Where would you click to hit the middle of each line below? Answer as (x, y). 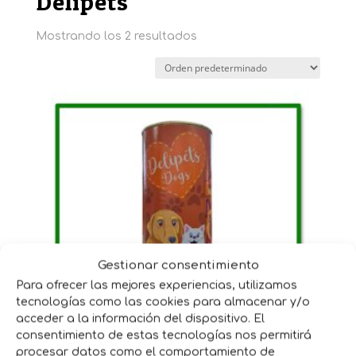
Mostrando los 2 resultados (116, 36)
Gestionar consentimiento (178, 265)
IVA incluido (195, 336)
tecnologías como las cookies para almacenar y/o (163, 302)
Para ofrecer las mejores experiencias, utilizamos (157, 285)
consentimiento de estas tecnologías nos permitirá (164, 335)
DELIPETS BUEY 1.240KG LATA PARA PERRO (178, 313)
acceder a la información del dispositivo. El (140, 319)
